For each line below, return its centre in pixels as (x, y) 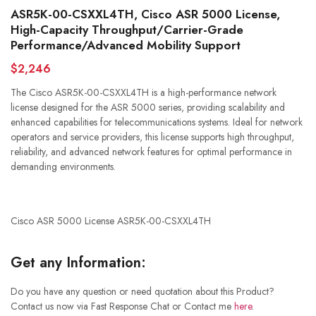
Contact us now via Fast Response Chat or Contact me (122, 306)
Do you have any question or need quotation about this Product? (142, 292)
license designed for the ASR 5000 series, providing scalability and (148, 107)
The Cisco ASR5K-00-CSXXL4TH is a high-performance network (144, 92)
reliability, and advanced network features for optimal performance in (151, 152)
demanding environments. (63, 166)
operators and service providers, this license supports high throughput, (152, 137)
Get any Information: (78, 263)
